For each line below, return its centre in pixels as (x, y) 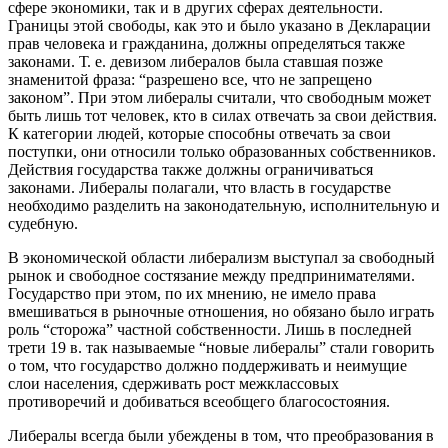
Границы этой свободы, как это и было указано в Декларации (219, 25)
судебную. (43, 223)
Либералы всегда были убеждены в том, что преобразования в (221, 435)
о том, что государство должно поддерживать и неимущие (207, 365)
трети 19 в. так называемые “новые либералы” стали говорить (221, 347)
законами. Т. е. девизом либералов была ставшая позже (195, 61)
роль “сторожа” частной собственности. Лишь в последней (210, 329)
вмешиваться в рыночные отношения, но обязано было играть (221, 311)
